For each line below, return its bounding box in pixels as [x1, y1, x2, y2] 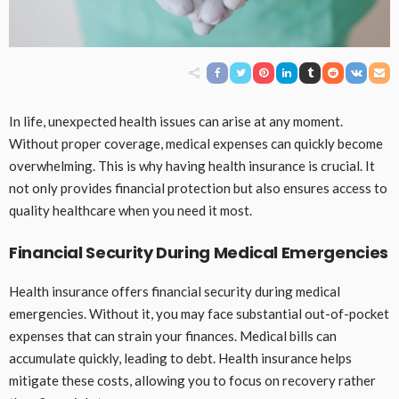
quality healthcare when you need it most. [9, 202, 252, 219]
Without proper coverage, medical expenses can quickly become [9, 135, 383, 152]
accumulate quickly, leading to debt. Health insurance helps [9, 350, 352, 367]
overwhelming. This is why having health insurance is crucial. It [9, 158, 375, 175]
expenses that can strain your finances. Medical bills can [9, 328, 337, 345]
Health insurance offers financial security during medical [9, 283, 340, 300]
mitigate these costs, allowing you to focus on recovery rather [9, 372, 376, 389]
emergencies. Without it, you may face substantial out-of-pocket [9, 305, 389, 322]
